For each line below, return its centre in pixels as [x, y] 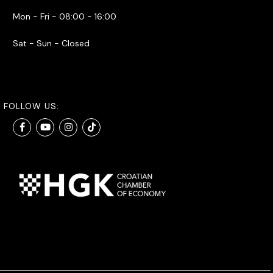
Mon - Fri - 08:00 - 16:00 [65, 16]
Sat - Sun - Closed [51, 43]
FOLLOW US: [31, 106]
